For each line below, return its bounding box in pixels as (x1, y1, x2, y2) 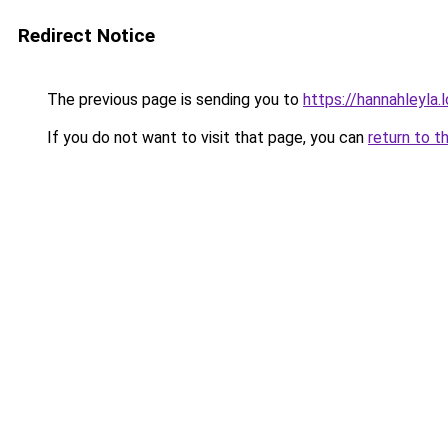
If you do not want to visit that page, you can (43, 128, 368, 147)
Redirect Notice (18, 24, 155, 47)
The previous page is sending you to (43, 90, 303, 109)
